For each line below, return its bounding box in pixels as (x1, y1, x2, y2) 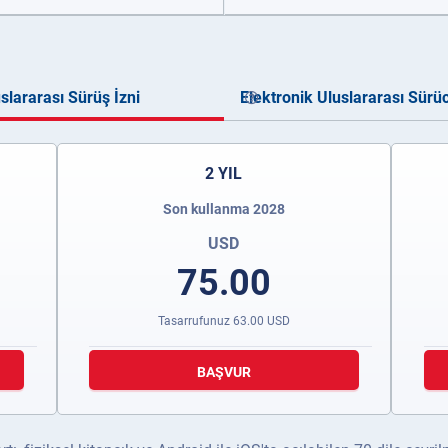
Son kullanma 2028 (162, 201, 285, 217)
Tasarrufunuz (157, 314, 233, 328)
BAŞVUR (196, 364, 251, 380)
